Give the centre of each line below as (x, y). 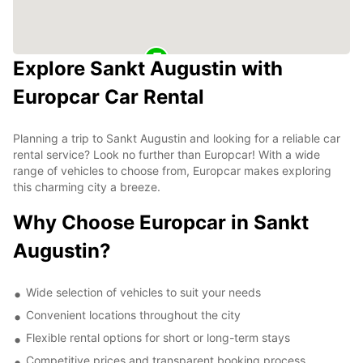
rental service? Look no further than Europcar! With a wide (167, 154)
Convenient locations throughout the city (133, 314)
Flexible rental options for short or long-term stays (158, 337)
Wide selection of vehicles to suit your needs (143, 292)
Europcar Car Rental (109, 96)
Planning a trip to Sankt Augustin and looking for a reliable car (177, 138)
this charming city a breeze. (87, 186)
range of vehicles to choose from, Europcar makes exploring (172, 170)
